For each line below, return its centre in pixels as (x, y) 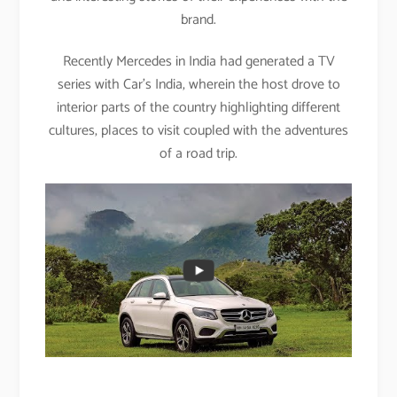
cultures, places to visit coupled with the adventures (198, 130)
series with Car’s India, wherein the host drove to (198, 84)
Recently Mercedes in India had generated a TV (198, 61)
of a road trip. (198, 153)
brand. (198, 19)
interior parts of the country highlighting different (198, 107)
